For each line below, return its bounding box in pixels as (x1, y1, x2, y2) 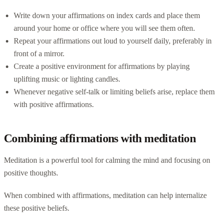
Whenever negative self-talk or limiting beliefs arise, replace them (14, 87, 215, 96)
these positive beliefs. (4, 203, 69, 212)
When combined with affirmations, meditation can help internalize (4, 191, 207, 199)
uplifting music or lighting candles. (14, 74, 120, 83)
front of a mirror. (14, 49, 65, 58)
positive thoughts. (4, 168, 58, 177)
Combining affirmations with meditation (4, 131, 196, 145)
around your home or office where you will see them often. (14, 23, 195, 32)
